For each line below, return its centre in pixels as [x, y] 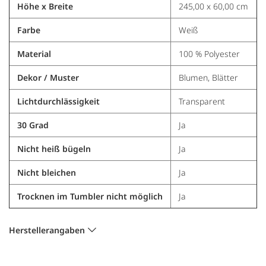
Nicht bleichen [46, 172]
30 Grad [33, 125]
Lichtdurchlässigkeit [58, 101]
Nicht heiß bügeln [54, 148]
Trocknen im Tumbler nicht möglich [90, 196]
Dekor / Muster [48, 77]
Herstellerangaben [47, 230]
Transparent [202, 101]
